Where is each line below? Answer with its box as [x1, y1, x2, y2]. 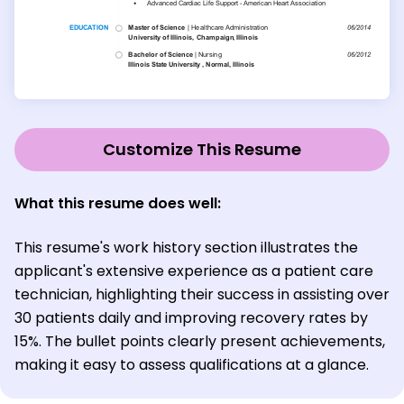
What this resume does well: [14, 192, 221, 214]
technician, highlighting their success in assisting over [14, 283, 390, 305]
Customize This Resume [103, 137, 301, 161]
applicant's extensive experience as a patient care [14, 260, 373, 281]
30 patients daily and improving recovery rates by [14, 307, 368, 328]
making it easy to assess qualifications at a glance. [14, 353, 369, 375]
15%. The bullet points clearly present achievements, [14, 330, 385, 352]
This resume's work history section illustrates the [14, 236, 358, 258]
